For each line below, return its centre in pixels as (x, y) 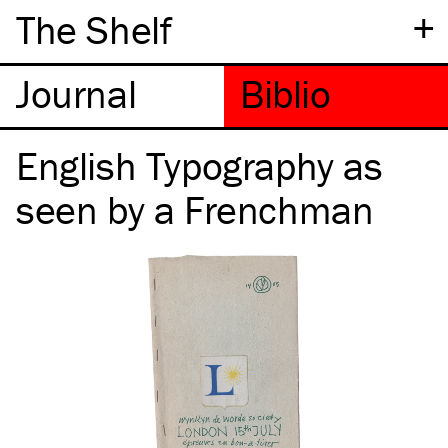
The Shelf (94, 29)
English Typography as (199, 165)
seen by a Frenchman (195, 209)
